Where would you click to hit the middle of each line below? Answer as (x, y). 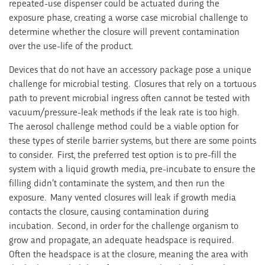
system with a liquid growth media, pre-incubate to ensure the (132, 168)
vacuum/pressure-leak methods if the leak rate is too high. (125, 111)
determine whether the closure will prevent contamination (124, 31)
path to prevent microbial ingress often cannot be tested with (130, 97)
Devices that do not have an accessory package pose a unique (130, 69)
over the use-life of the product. (71, 45)
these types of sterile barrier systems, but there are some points (132, 140)
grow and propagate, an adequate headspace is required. (122, 239)
